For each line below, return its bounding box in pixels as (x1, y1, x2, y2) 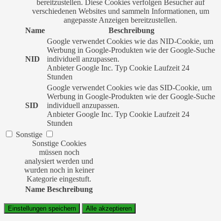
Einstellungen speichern (8, 205, 76, 213)
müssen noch (38, 148, 79, 157)
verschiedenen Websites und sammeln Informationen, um (32, 7, 209, 16)
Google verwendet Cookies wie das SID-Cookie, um (47, 83, 212, 92)
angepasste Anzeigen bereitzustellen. (64, 16, 177, 25)
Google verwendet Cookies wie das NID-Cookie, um (47, 37, 213, 46)
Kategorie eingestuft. (27, 175, 91, 184)
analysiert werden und (25, 157, 93, 166)
